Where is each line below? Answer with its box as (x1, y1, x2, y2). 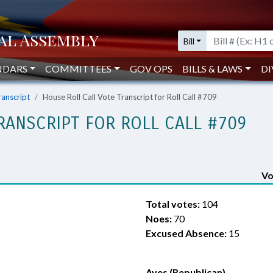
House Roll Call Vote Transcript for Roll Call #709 (43, 92, 217, 102)
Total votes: (146, 198, 200, 210)
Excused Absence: (146, 227, 227, 239)
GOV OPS (130, 63, 173, 74)
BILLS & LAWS (182, 63, 243, 74)
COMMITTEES (45, 63, 112, 74)
